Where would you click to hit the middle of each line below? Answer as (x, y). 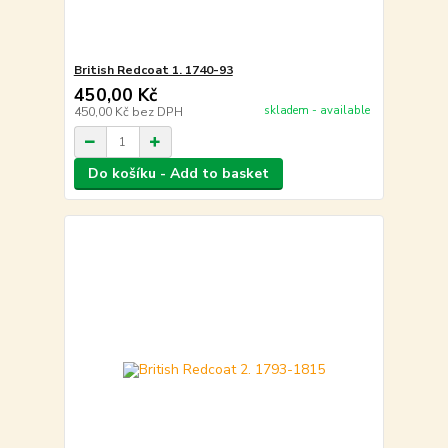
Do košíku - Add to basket (178, 174)
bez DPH (157, 112)
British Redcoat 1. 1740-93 (153, 70)
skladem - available (316, 110)
